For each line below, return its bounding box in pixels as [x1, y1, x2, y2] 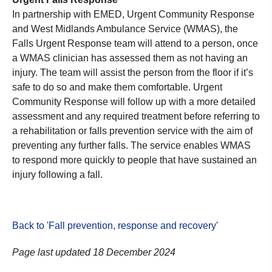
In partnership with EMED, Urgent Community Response [12, 8, 254, 19]
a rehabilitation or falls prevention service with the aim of [12, 125, 253, 136]
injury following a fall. [12, 169, 103, 180]
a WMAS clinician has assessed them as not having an [12, 52, 248, 63]
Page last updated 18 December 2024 [12, 246, 175, 257]
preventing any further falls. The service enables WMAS [12, 140, 251, 151]
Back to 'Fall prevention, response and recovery [12, 220, 216, 231]
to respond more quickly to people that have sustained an [12, 154, 257, 165]
